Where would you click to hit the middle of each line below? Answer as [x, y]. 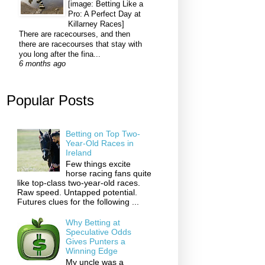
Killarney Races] [96, 24]
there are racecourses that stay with [80, 44]
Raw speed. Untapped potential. [77, 192]
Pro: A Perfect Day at [104, 14]
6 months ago [42, 64]
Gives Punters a [96, 242]
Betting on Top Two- [103, 133]
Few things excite [98, 164]
